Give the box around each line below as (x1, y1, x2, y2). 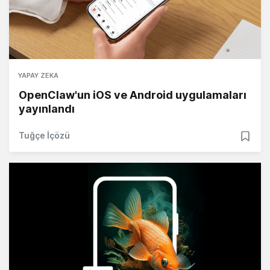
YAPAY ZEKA (18, 71, 58, 80)
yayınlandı (19, 102, 75, 115)
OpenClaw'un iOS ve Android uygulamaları (19, 88, 246, 101)
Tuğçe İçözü (19, 130, 70, 140)
